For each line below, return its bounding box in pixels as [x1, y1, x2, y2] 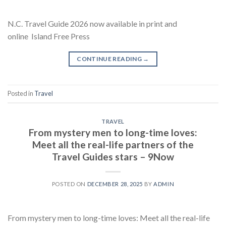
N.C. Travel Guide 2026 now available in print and [8, 18, 177, 28]
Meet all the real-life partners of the [32, 139, 194, 151]
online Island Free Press [8, 31, 90, 41]
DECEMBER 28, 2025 [87, 181, 143, 188]
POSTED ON [51, 181, 87, 188]
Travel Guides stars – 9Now [52, 151, 174, 163]
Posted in [8, 89, 34, 97]
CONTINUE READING [77, 54, 143, 63]
